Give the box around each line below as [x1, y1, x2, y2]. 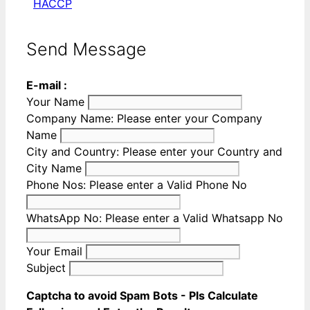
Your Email [26, 244, 86, 258]
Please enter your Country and [122, 144, 282, 158]
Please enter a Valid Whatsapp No [105, 210, 283, 225]
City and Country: [26, 144, 122, 158]
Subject [26, 260, 69, 275]
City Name [26, 161, 82, 175]
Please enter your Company [117, 111, 262, 125]
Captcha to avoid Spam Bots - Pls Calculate [26, 288, 258, 302]
